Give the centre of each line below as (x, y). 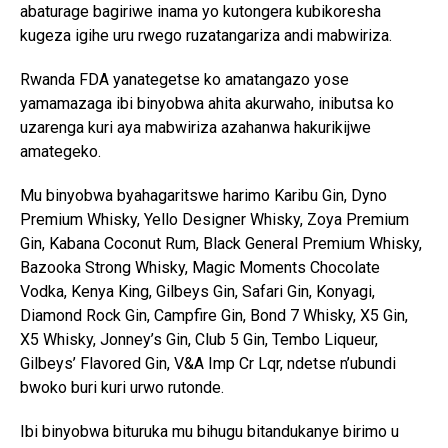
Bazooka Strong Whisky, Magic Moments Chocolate (200, 267)
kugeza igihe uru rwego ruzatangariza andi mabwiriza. (206, 35)
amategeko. (60, 151)
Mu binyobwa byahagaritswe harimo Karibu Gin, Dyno (203, 195)
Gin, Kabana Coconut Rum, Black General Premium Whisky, (221, 243)
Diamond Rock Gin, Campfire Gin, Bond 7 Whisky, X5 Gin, (214, 315)
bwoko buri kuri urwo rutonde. (122, 387)
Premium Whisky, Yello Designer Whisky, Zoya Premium (214, 219)
